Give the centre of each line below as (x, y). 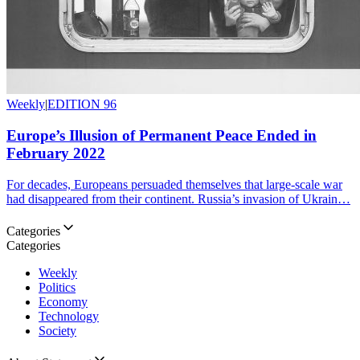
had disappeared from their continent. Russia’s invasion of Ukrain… (178, 198)
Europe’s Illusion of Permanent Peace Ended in (162, 136)
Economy (63, 301)
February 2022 (56, 153)
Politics (57, 287)
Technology (69, 316)
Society (57, 330)
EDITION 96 (82, 104)
